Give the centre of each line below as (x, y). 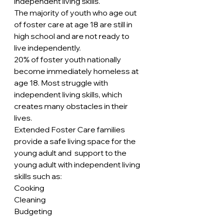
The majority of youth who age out (76, 13)
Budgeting (33, 211)
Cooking (29, 188)
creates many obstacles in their (72, 106)
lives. (23, 118)
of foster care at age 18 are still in (74, 24)
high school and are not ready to (73, 36)
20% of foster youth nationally (68, 59)
